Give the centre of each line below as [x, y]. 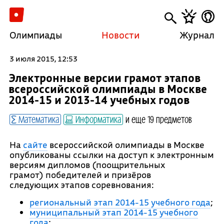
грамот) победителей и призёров [80, 175]
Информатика [97, 119]
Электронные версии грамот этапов [104, 78]
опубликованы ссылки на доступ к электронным [111, 155]
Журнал [197, 35]
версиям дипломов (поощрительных [87, 165]
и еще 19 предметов [158, 119]
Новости [121, 35]
